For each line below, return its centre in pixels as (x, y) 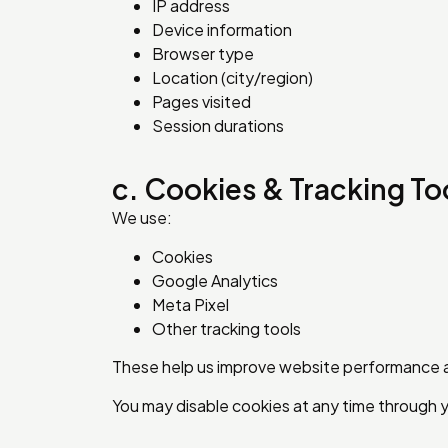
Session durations (218, 125)
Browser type (203, 53)
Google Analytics (215, 280)
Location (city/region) (232, 77)
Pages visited (201, 101)
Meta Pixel (190, 304)
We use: (142, 218)
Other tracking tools (226, 328)
